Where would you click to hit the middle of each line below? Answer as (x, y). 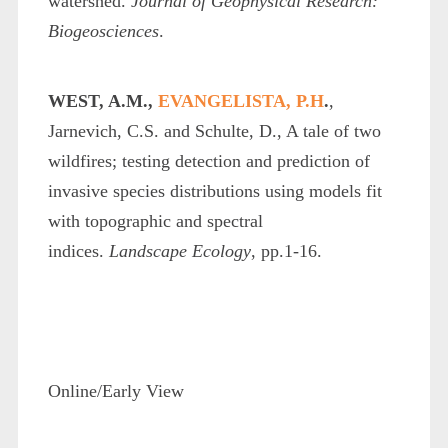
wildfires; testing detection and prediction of (208, 160)
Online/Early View (115, 390)
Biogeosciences (103, 30)
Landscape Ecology (179, 250)
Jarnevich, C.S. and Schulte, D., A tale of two (214, 130)
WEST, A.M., (102, 100)
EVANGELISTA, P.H (240, 100)
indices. (78, 250)
